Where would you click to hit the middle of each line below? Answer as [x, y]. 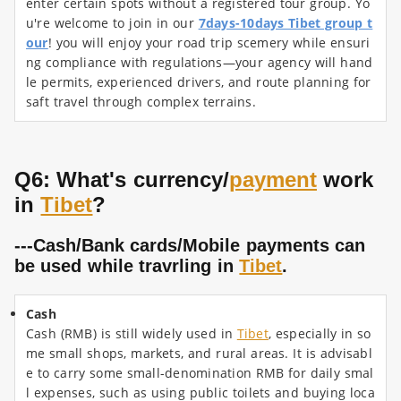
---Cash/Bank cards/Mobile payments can [190, 246]
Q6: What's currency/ [122, 180]
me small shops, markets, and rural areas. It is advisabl [199, 354]
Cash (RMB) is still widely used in [132, 334]
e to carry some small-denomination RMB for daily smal [200, 373]
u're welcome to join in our [112, 23]
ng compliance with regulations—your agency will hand [200, 63]
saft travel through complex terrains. [141, 102]
